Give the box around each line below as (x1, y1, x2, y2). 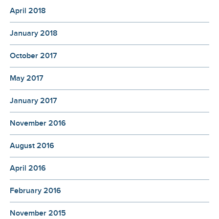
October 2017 (10, 51, 57, 61)
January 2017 (10, 96, 57, 106)
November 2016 (10, 119, 66, 129)
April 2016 (10, 164, 46, 174)
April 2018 (10, 6, 46, 16)
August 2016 (10, 141, 54, 151)
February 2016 (10, 186, 61, 196)
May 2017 (10, 74, 44, 84)
